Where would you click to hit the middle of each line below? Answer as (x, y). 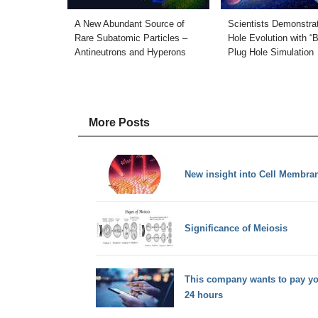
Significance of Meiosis (236, 228)
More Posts (119, 122)
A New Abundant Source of (129, 23)
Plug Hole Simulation (270, 52)
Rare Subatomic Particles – (131, 38)
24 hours (203, 295)
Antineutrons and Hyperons (130, 52)
